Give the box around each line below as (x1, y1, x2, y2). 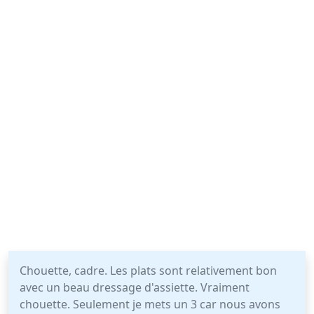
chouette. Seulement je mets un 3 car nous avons (20, 296, 280, 312)
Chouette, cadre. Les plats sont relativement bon (20, 263, 277, 278)
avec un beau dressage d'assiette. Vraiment (20, 280, 250, 295)
